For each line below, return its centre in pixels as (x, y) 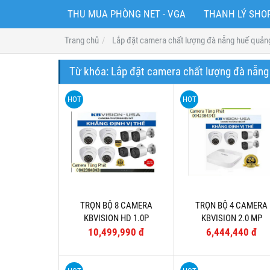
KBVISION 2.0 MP (231, 218)
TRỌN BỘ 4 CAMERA (232, 205)
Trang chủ (82, 41)
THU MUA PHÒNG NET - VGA (127, 14)
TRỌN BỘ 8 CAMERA (117, 205)
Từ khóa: (90, 72)
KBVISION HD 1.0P (117, 218)
